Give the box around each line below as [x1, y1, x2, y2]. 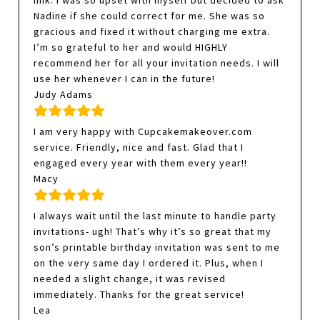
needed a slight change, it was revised [34, 272, 226, 286]
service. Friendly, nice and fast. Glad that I [34, 141, 244, 154]
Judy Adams [34, 88, 94, 101]
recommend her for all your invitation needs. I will [34, 56, 280, 70]
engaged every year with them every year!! [34, 156, 248, 170]
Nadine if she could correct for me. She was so [34, 9, 266, 23]
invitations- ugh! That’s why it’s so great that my [34, 225, 272, 239]
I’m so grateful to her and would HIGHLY [34, 41, 229, 54]
